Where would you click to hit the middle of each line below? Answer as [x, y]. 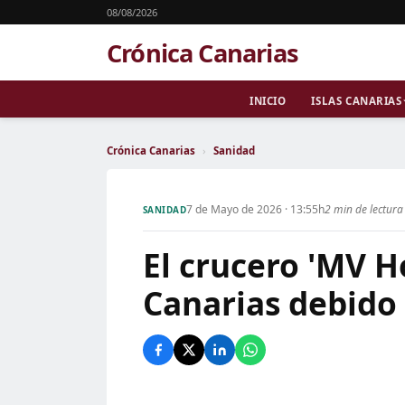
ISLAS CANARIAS [357, 101]
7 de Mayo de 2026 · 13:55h [256, 209]
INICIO [268, 101]
